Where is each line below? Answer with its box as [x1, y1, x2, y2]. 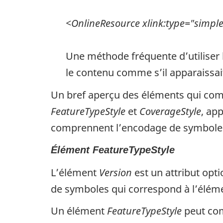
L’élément [51, 165, 99, 179]
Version [99, 165, 132, 179]
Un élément [51, 204, 107, 218]
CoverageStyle [139, 104, 201, 118]
